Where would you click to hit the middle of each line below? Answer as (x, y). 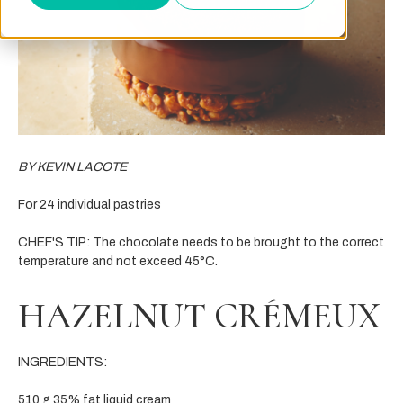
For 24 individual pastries (90, 204)
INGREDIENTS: (63, 362)
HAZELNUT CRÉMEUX (199, 315)
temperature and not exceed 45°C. (118, 261)
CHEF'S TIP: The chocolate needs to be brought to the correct (201, 242)
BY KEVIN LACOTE (72, 166)
